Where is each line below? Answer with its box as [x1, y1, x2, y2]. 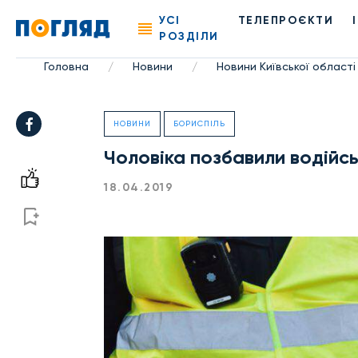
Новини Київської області [216, 60, 356, 73]
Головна [43, 60, 89, 73]
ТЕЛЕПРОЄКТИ [237, 14, 334, 27]
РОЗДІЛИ [159, 30, 219, 43]
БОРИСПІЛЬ [173, 119, 225, 128]
